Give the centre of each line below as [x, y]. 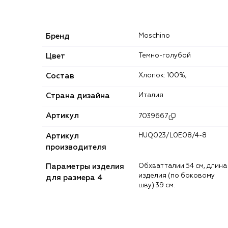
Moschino [157, 36]
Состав [60, 76]
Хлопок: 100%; [165, 75]
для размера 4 [74, 178]
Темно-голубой [166, 55]
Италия [153, 95]
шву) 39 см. [157, 185]
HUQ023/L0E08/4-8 [175, 135]
